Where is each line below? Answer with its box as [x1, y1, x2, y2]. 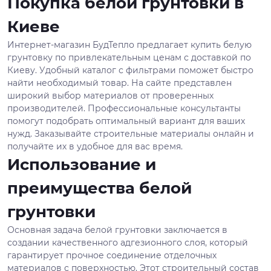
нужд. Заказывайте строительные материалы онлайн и [7, 128, 254, 139]
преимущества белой [7, 178, 192, 198]
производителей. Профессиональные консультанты [7, 102, 241, 114]
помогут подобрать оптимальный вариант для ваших [7, 115, 245, 126]
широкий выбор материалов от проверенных [7, 90, 214, 101]
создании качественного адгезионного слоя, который [7, 237, 248, 248]
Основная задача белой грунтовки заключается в [7, 224, 227, 235]
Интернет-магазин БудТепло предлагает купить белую [7, 39, 252, 50]
